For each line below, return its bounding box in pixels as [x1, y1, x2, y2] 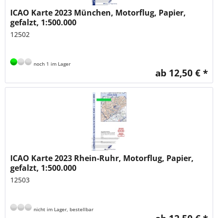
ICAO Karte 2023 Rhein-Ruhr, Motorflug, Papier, [10, 153, 194, 164]
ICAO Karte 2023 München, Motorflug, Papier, [10, 7, 186, 18]
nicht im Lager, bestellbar [32, 206, 94, 213]
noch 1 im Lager [32, 60, 71, 67]
